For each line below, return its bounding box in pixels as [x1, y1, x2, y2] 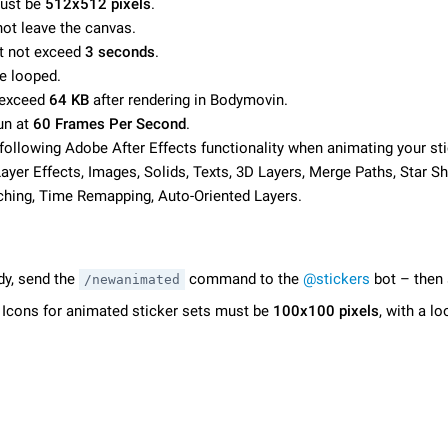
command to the [185, 269, 303, 288]
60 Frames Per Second [33, 114, 186, 133]
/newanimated [84, 271, 180, 287]
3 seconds [85, 42, 155, 61]
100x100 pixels [273, 302, 379, 320]
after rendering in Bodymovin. [89, 90, 288, 109]
